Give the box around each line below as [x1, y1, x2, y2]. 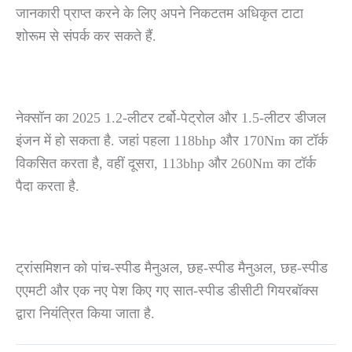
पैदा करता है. [16, 178, 83, 194]
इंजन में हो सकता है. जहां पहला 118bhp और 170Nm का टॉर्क [16, 132, 328, 148]
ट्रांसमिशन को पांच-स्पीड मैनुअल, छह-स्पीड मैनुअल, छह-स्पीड [16, 259, 328, 276]
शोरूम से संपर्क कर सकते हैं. [16, 28, 156, 45]
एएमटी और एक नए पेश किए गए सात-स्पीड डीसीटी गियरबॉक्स [16, 282, 318, 299]
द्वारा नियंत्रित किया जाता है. [16, 305, 155, 321]
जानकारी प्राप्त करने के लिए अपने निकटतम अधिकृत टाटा [16, 5, 303, 22]
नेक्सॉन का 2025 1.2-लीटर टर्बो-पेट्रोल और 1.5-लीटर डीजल [16, 109, 326, 126]
